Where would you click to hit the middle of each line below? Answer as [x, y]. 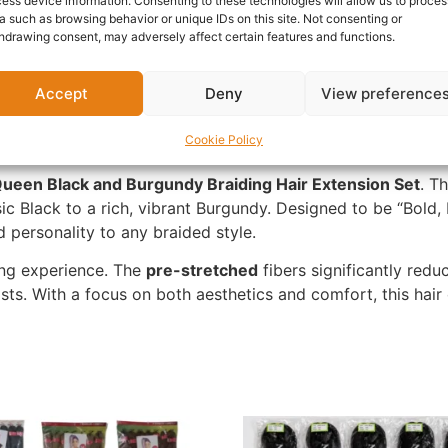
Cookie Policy [223, 139]
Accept [62, 93]
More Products [282, 71]
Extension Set [366, 183]
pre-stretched [202, 270]
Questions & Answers [109, 71]
